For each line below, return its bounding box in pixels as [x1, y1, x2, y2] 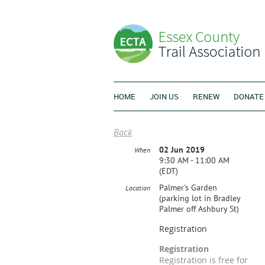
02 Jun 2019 [159, 144, 205, 155]
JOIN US [150, 91, 179, 102]
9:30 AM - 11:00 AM [159, 155, 230, 166]
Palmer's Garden [159, 182, 217, 193]
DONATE [234, 91, 264, 102]
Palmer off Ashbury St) [159, 203, 239, 214]
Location [125, 183, 150, 192]
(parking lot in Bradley [159, 193, 240, 203]
